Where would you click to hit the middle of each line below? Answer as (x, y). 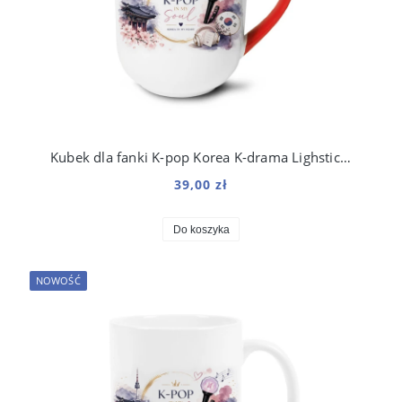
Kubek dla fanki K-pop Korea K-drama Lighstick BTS (345, 157)
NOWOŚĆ (58, 280)
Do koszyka (201, 229)
